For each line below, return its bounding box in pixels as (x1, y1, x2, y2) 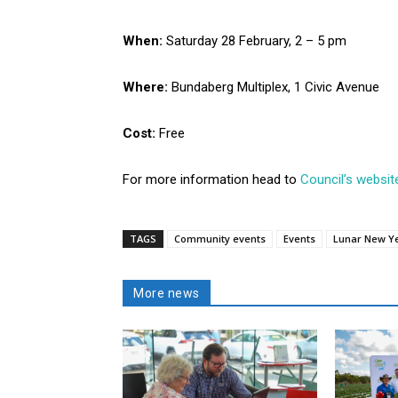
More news (133, 286, 200, 301)
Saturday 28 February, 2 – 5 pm (166, 33, 346, 50)
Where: (123, 79, 171, 96)
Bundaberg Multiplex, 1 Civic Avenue (171, 79, 379, 96)
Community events (174, 232, 266, 246)
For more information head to (123, 171, 300, 188)
